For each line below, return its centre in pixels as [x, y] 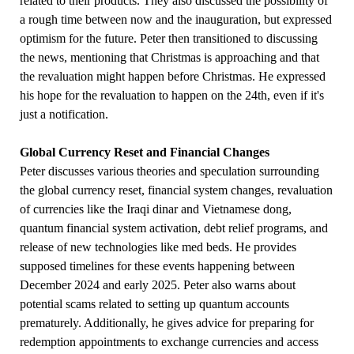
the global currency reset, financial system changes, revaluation [176, 190]
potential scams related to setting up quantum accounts [154, 304]
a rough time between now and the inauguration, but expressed [176, 20]
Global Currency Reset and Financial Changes [145, 153]
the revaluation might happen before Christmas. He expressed [173, 77]
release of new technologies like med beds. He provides [158, 247]
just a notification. [64, 115]
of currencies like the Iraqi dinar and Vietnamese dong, [156, 209]
